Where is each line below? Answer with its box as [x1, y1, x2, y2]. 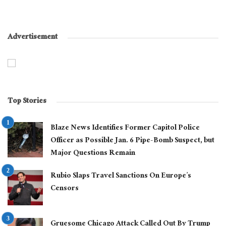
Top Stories [8, 94, 46, 109]
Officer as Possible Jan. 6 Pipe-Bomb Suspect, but [50, 134, 214, 149]
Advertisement [8, 30, 58, 45]
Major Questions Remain [50, 146, 135, 161]
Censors [50, 182, 79, 197]
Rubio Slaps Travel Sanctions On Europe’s [50, 169, 191, 184]
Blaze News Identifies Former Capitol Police [50, 121, 200, 136]
